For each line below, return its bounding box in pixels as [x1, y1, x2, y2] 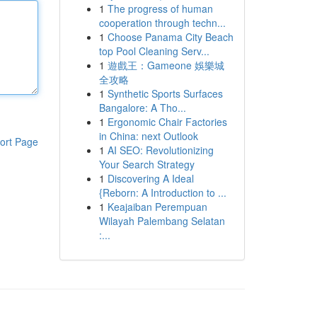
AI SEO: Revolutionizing [107, 143, 214, 157]
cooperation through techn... [98, 16, 226, 30]
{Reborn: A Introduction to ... [98, 185, 226, 200]
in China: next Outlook [98, 129, 198, 143]
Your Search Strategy [98, 157, 195, 171]
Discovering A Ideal [107, 171, 194, 185]
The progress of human [107, 1, 213, 16]
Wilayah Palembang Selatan [98, 214, 225, 228]
